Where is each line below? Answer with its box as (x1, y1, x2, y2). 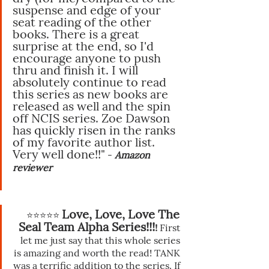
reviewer (13, 161, 55, 174)
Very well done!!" (13, 146, 105, 162)
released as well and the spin (13, 98, 174, 113)
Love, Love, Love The (62, 206, 183, 222)
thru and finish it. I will (13, 62, 141, 77)
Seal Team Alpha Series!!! (19, 219, 155, 234)
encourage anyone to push (13, 50, 164, 65)
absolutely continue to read (13, 74, 169, 89)
